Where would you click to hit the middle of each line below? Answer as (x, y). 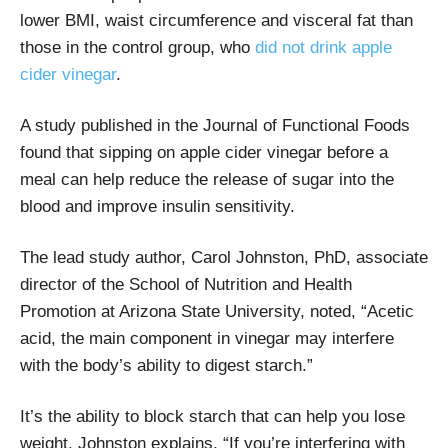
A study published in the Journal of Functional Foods (215, 125)
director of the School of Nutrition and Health (186, 284)
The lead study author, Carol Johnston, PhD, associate (224, 257)
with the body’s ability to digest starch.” (166, 365)
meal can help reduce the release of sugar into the (207, 179)
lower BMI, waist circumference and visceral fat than (216, 20)
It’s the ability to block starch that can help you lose (212, 416)
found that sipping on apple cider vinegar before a (204, 152)
